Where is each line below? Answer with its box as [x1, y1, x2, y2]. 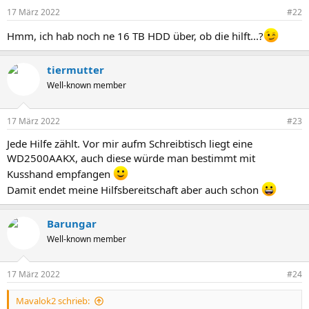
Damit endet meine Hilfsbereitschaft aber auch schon [7, 182, 261, 197]
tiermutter [47, 63, 104, 77]
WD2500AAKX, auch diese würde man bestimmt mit [7, 150, 255, 165]
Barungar [47, 216, 97, 230]
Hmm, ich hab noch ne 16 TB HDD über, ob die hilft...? [7, 29, 263, 43]
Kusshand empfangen [7, 166, 113, 181]
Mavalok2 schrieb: [16, 295, 90, 307]
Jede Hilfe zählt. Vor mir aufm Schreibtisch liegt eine [7, 136, 252, 150]
